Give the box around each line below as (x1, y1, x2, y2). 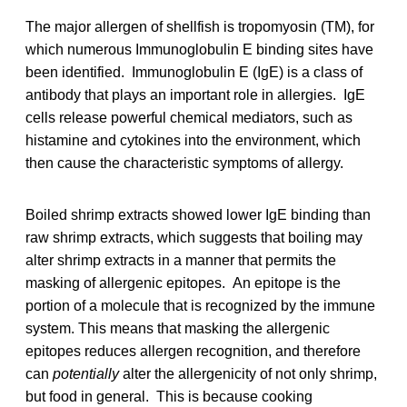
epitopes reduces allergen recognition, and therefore (25, 342, 361, 359)
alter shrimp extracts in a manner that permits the (25, 252, 336, 268)
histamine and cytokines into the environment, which (25, 132, 361, 148)
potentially (53, 365, 119, 382)
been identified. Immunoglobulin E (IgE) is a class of (25, 64, 362, 80)
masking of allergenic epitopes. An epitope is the (25, 274, 341, 291)
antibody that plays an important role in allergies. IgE (25, 86, 365, 103)
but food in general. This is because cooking (25, 388, 313, 404)
